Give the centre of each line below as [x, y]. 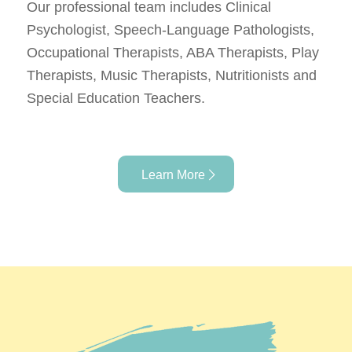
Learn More [173, 175]
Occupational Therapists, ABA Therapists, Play [172, 52]
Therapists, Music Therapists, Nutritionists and [171, 75]
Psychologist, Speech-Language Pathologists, [170, 29]
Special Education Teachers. [115, 98]
